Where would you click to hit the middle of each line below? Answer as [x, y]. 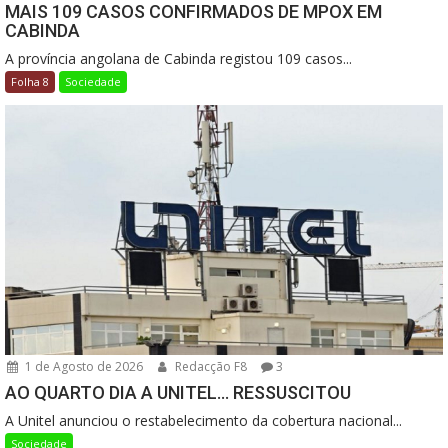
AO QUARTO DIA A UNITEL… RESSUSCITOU [178, 392]
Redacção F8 [209, 366]
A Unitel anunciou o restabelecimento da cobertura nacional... [203, 420]
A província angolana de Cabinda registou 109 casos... [178, 58]
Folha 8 [30, 81]
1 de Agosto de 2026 [82, 366]
